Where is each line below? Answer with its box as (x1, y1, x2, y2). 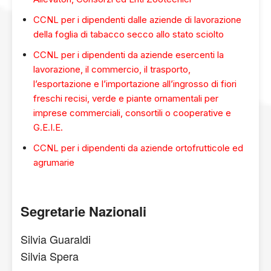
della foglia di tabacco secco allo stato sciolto (33, 28, 224, 40)
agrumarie (33, 157, 74, 168)
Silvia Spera (21, 248, 79, 264)
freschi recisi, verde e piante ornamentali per (33, 93, 218, 104)
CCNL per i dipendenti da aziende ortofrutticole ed (33, 142, 243, 154)
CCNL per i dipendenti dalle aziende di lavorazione (33, 14, 241, 25)
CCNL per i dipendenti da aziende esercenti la (33, 49, 224, 60)
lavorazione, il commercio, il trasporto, (33, 64, 191, 75)
